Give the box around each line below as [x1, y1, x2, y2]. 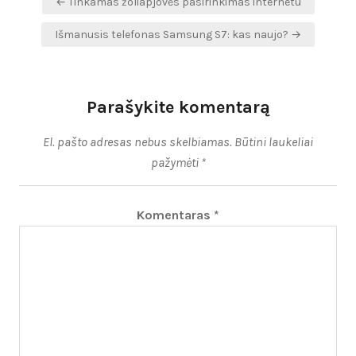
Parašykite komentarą [86, 97, 270, 118]
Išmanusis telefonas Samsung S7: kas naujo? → [55, 28, 301, 42]
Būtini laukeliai [234, 134, 313, 150]
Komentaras [137, 207, 214, 223]
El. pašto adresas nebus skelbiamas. [43, 134, 232, 150]
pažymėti [150, 155, 201, 171]
